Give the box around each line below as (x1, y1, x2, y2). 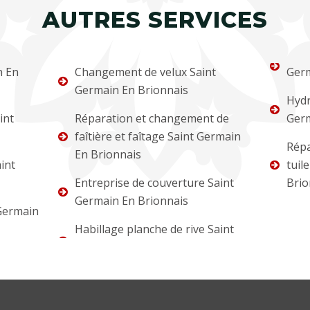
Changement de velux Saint (75, 64, 217, 80)
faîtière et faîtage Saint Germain (75, 129, 241, 145)
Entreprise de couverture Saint (75, 175, 235, 191)
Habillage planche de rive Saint (75, 221, 235, 237)
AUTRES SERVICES (42, 6, 268, 34)
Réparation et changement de (75, 111, 230, 127)
